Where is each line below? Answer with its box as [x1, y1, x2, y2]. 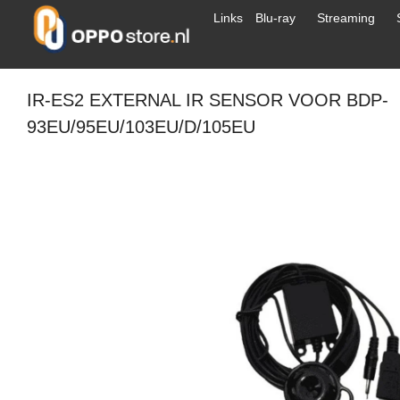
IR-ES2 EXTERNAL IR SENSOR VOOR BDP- [27, 90, 388, 110]
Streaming [317, 11, 375, 25]
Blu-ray [255, 11, 296, 25]
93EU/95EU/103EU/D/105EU [27, 117, 255, 137]
